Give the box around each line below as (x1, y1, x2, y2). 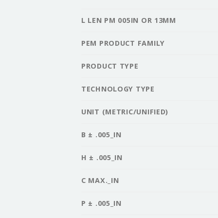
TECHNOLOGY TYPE (81, 84, 155, 93)
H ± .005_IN (81, 152, 123, 162)
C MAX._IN (81, 175, 119, 185)
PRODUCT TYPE (81, 61, 139, 71)
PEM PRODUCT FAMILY (81, 38, 165, 48)
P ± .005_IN (81, 198, 122, 208)
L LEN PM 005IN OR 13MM (81, 15, 176, 25)
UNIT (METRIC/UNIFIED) (81, 107, 169, 116)
